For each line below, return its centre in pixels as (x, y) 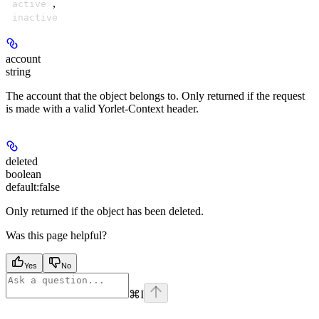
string (18, 71)
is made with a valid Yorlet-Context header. (102, 108)
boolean (23, 174)
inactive (35, 17)
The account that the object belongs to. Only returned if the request (155, 95)
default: (22, 187)
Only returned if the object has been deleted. (105, 211)
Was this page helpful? (56, 235)
